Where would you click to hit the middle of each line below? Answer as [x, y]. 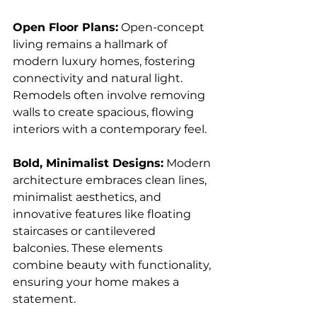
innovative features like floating [103, 214]
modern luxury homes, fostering [105, 61]
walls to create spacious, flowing [105, 112]
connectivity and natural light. [99, 78]
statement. [44, 299]
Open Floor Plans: [65, 27]
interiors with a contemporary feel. [110, 129]
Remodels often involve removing [110, 95]
